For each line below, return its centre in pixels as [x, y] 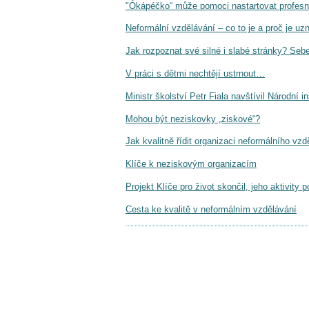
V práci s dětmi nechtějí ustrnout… [195, 73]
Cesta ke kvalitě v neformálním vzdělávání [211, 209]
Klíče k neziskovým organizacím [191, 164]
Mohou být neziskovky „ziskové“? [193, 119]
